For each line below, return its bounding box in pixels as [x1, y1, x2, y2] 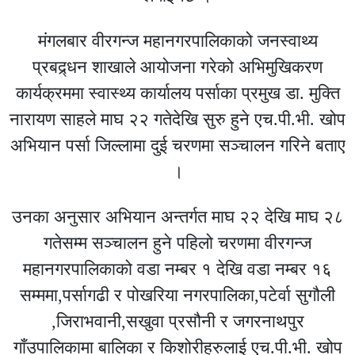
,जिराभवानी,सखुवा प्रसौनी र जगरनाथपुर [51, 311, 304, 331]
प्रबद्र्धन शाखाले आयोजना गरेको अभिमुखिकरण [32, 56, 323, 77]
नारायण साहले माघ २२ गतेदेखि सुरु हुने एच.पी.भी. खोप [10, 109, 345, 129]
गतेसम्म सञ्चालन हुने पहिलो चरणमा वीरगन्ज [44, 232, 311, 253]
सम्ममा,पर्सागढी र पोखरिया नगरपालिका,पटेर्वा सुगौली [20, 284, 335, 305]
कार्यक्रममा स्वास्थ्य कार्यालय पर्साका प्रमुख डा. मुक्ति [15, 82, 340, 103]
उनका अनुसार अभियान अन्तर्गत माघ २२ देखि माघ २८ [11, 206, 344, 227]
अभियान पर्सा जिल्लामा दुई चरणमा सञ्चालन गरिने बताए [10, 135, 345, 155]
